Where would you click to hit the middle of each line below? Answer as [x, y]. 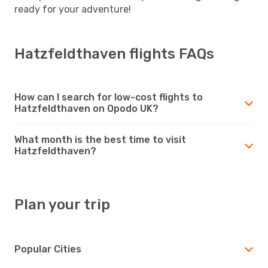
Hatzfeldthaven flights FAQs [114, 54]
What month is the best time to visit [100, 139]
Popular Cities [48, 249]
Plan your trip [62, 204]
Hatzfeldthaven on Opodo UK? [86, 108]
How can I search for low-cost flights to [109, 97]
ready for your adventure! [73, 9]
